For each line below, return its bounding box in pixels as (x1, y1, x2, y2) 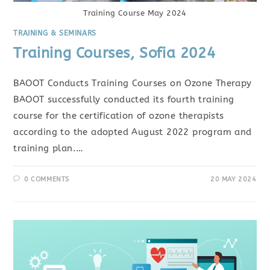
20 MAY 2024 (210, 175, 257, 183)
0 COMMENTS (24, 175, 70, 183)
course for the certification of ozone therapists (13, 110, 224, 121)
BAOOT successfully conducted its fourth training (13, 93, 234, 105)
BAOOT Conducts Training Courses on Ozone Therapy (13, 77, 252, 89)
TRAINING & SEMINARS (13, 28, 96, 37)
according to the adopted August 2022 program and (13, 126, 252, 137)
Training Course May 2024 (83, 8, 187, 17)
